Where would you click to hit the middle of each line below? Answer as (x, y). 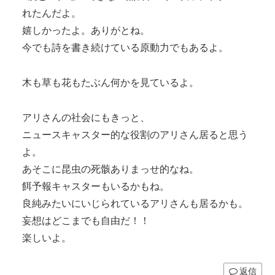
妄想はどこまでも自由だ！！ (86, 220)
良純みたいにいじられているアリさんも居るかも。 (135, 203)
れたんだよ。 (52, 13)
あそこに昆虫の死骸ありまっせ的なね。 (110, 169)
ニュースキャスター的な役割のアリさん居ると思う (135, 134)
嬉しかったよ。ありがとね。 (86, 30)
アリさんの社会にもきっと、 (86, 117)
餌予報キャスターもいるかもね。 (96, 186)
